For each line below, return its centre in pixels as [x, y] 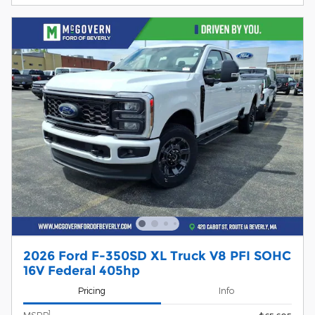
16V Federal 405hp [82, 270]
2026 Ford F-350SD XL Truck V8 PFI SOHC [157, 255]
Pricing [92, 291]
